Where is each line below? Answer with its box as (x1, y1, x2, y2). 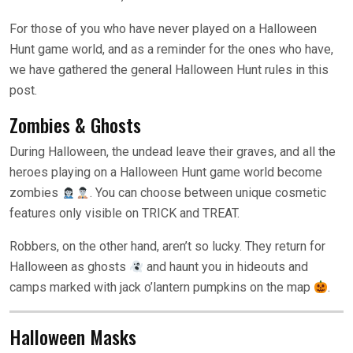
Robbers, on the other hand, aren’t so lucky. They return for (9, 239, 325, 255)
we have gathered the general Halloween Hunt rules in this (9, 62, 329, 78)
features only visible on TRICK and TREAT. (9, 206, 240, 221)
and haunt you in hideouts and (143, 259, 309, 275)
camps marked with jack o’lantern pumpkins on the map (9, 280, 314, 295)
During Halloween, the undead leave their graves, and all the (9, 144, 336, 160)
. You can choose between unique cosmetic (90, 185, 327, 201)
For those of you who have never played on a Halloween (9, 21, 317, 37)
